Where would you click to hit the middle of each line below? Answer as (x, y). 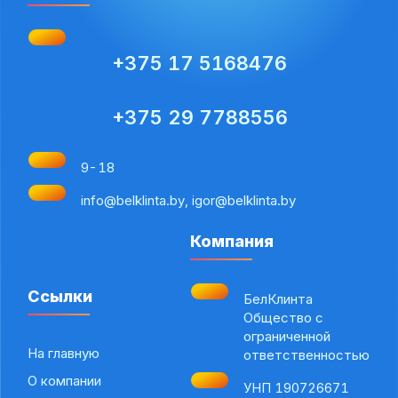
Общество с (283, 318)
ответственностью (306, 355)
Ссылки (60, 296)
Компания (231, 242)
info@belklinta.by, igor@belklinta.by (189, 201)
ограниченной (287, 337)
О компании (65, 380)
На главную (64, 353)
